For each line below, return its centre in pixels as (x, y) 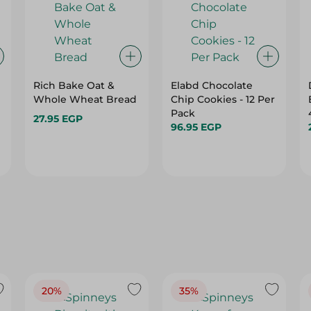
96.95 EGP (196, 127)
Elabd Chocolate (211, 85)
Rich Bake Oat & (74, 85)
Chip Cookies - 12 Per (222, 99)
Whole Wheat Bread (85, 99)
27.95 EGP (58, 119)
